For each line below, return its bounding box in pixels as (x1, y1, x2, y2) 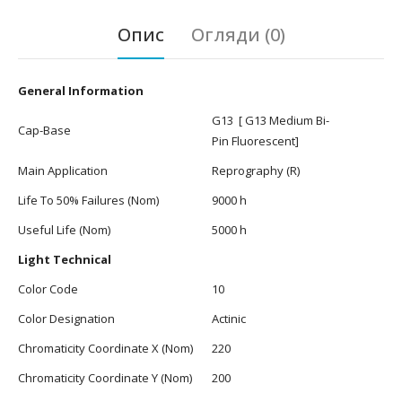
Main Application (18, 162, 108, 179)
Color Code (18, 280, 78, 297)
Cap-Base (18, 121, 71, 138)
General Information (18, 82, 144, 99)
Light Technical (18, 250, 111, 267)
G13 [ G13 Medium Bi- (212, 111, 329, 128)
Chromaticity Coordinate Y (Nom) (18, 369, 192, 386)
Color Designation (18, 310, 115, 327)
